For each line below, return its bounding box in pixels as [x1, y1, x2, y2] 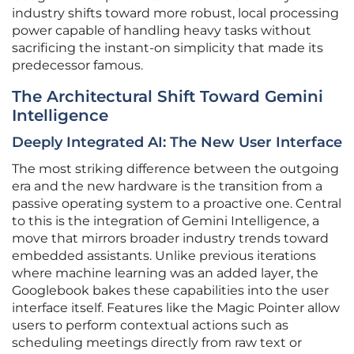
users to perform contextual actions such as [12, 318, 288, 333]
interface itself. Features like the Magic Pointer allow [12, 300, 340, 316]
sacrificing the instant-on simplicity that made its [12, 40, 323, 56]
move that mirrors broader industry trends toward [12, 231, 329, 247]
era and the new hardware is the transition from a [12, 179, 322, 194]
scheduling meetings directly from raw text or [12, 335, 302, 351]
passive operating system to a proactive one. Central [12, 196, 341, 212]
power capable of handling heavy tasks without [12, 23, 311, 39]
